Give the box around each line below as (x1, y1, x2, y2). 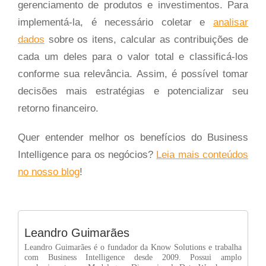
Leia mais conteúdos (156, 149, 249, 160)
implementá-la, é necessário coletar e (18, 17, 213, 28)
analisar (213, 17, 248, 28)
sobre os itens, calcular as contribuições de (45, 34, 248, 45)
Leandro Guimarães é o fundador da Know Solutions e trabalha (24, 243, 242, 252)
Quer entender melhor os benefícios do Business (18, 132, 248, 143)
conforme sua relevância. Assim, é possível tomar (18, 68, 248, 80)
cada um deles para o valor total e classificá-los (18, 51, 248, 62)
